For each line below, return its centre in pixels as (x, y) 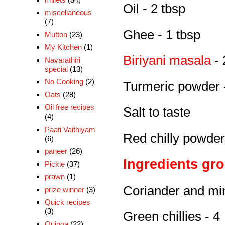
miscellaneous (68, 13)
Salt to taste (157, 112)
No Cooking (64, 82)
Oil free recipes (69, 107)
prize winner (64, 189)
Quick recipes (67, 202)
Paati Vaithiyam (70, 129)
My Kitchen (63, 47)
